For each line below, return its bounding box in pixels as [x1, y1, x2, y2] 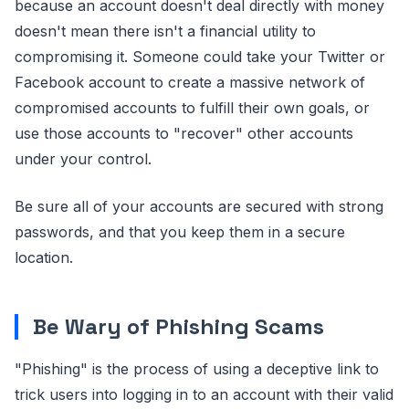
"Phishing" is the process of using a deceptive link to [15, 359, 379, 378]
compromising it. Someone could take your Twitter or [15, 47, 385, 66]
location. [15, 247, 73, 267]
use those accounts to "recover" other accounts [15, 123, 353, 142]
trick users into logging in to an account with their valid [15, 384, 393, 404]
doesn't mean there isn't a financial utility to [15, 21, 316, 40]
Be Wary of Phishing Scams [33, 311, 324, 341]
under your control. [15, 149, 152, 168]
